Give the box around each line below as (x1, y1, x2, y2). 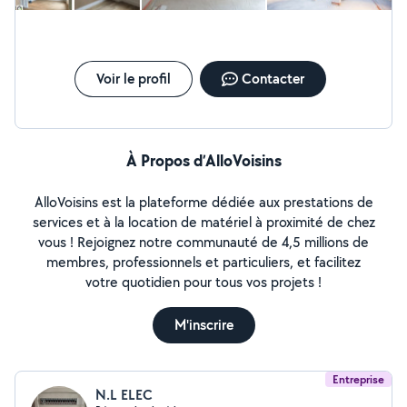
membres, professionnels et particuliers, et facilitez (46, 253, 361, 272)
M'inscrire (174, 315, 233, 334)
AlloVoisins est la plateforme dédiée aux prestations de (34, 193, 373, 212)
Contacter (241, 69, 304, 88)
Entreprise (333, 372, 384, 387)
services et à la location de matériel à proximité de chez (32, 213, 375, 232)
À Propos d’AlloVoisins (125, 149, 282, 172)
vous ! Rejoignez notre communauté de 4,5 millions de (38, 233, 369, 252)
